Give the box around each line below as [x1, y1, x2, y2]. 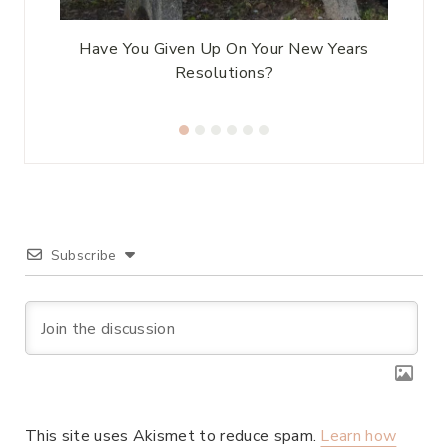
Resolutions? [174, 61, 274, 84]
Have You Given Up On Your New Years [79, 37, 369, 60]
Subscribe [50, 245, 117, 265]
